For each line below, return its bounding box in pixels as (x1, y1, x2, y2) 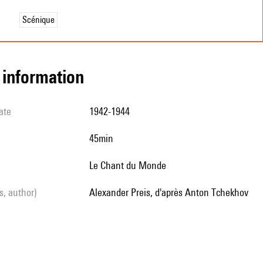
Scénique (22, 14, 55, 25)
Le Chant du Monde (93, 159, 166, 171)
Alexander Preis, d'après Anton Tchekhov (95, 186, 248, 198)
